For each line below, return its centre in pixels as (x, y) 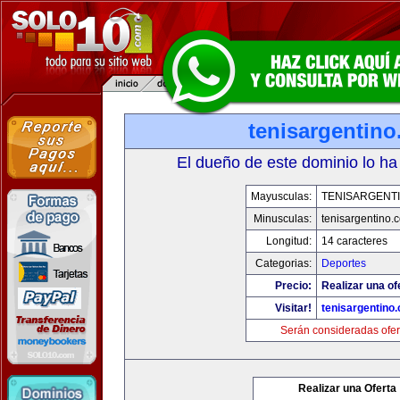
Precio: (293, 286)
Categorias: (283, 263)
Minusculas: (283, 219)
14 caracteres (354, 241)
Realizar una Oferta (347, 388)
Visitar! (293, 308)
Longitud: (289, 241)
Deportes (344, 263)
